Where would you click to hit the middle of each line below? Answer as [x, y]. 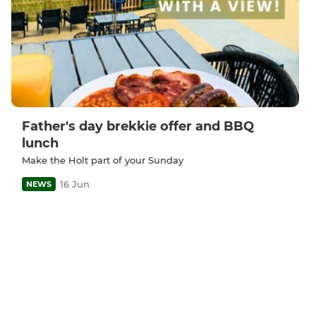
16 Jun [75, 184]
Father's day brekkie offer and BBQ [138, 126]
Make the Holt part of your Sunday [103, 160]
